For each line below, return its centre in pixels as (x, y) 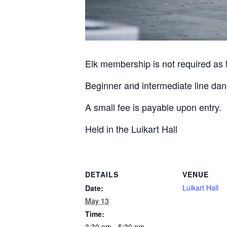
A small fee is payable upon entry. (153, 107)
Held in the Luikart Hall (131, 129)
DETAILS (102, 174)
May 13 (97, 201)
